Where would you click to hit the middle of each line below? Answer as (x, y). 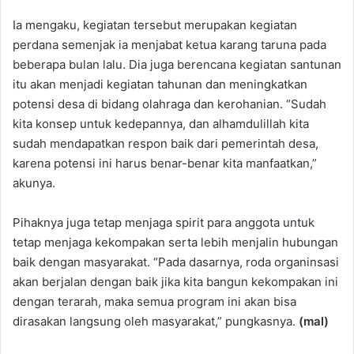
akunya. (34, 183)
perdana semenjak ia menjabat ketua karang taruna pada (169, 44)
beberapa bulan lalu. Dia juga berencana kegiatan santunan (177, 64)
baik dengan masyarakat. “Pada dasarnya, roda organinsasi (176, 262)
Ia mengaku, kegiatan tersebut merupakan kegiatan (155, 24)
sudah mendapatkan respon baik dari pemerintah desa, (166, 143)
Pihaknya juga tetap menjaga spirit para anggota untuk (164, 222)
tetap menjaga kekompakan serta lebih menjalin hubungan (175, 242)
